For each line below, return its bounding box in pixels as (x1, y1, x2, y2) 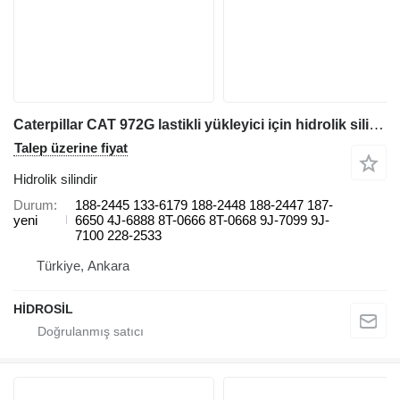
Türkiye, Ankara (37, 257, 129, 273)
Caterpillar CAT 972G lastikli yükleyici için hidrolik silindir (369, 115, 384, 133)
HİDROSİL (13, 301, 73, 316)
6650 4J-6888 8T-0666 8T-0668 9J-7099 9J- (75, 212, 329, 228)
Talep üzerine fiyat (14, 139, 128, 155)
